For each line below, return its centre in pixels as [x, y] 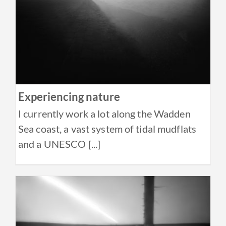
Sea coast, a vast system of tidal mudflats [107, 129]
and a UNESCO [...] [60, 144]
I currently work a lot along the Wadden [104, 114]
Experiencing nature [69, 97]
